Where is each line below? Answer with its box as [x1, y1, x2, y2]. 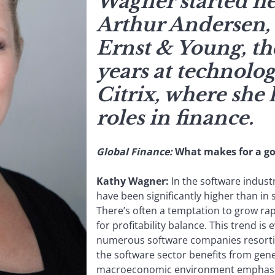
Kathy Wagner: [96, 174, 169, 188]
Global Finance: [96, 144, 172, 158]
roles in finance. [96, 106, 254, 130]
